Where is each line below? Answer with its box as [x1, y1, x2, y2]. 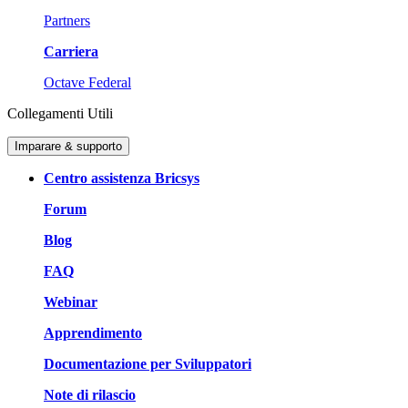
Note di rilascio [44, 386, 136, 403]
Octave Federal [44, 74, 131, 90]
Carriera [44, 43, 98, 59]
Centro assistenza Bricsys [44, 169, 199, 186]
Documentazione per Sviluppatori [44, 355, 251, 372]
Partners [44, 12, 90, 28]
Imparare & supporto [15, 138, 122, 153]
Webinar [44, 293, 97, 310]
